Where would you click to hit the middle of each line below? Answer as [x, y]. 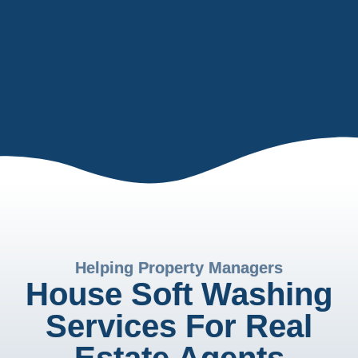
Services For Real [179, 326]
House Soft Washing [179, 294]
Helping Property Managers [179, 268]
